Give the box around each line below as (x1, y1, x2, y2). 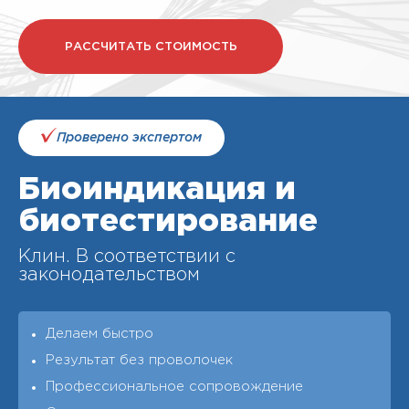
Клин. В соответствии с (18, 248, 236, 265)
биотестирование (18, 207, 318, 236)
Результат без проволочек (46, 354, 233, 366)
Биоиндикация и (18, 175, 296, 204)
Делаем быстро (46, 328, 153, 340)
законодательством (18, 267, 200, 283)
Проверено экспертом (57, 132, 202, 144)
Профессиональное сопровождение (46, 381, 303, 393)
